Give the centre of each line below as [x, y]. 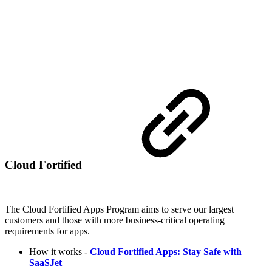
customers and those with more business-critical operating [115, 220]
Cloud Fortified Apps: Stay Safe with [166, 251]
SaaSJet [46, 262]
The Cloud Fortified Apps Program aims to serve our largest [119, 209]
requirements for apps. [47, 231]
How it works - [59, 251]
